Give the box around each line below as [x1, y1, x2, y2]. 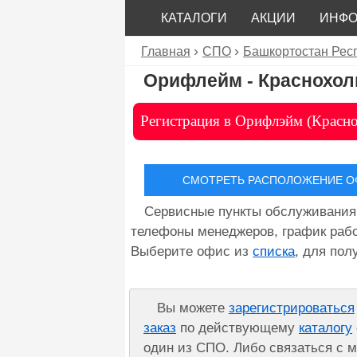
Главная [141, 45, 190, 58]
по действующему [176, 320, 300, 335]
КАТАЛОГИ [161, 10, 227, 25]
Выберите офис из [131, 243, 253, 259]
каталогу [299, 320, 353, 335]
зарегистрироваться [228, 300, 355, 316]
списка [253, 243, 296, 259]
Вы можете [156, 300, 229, 316]
